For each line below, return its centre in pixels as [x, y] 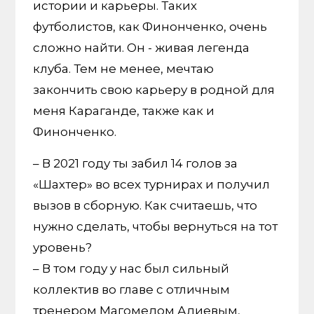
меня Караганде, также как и [124, 111]
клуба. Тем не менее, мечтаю [124, 69]
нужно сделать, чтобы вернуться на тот [156, 227]
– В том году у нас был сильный [131, 269]
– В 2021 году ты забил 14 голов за [136, 164]
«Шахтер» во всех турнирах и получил [152, 185]
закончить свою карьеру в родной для [154, 90]
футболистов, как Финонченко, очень [150, 27]
